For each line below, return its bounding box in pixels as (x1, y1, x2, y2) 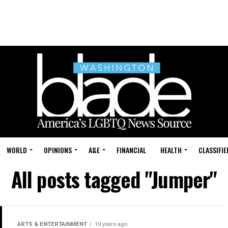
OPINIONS (44, 145, 72, 155)
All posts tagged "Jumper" (11, 164, 217, 194)
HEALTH (160, 145, 182, 155)
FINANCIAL (117, 145, 146, 155)
